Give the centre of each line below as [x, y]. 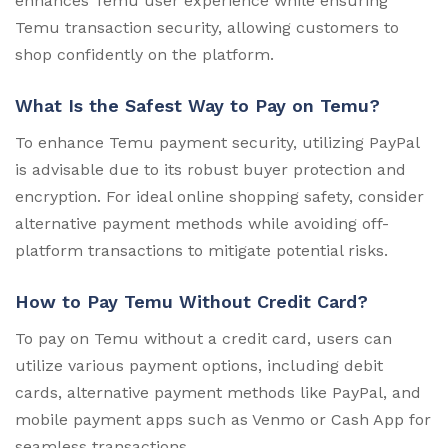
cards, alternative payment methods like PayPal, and [218, 393]
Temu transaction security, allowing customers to [207, 28]
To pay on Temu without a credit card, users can [203, 339]
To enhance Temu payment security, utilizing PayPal [217, 143]
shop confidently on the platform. [144, 55]
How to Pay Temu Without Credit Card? [191, 302]
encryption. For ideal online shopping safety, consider [219, 197]
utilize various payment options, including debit [199, 366]
